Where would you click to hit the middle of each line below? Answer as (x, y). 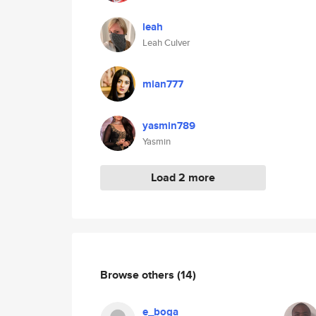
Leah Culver (166, 43)
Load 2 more (183, 177)
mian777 (163, 84)
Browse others (139, 274)
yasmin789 (169, 126)
